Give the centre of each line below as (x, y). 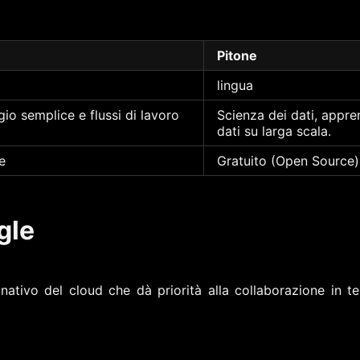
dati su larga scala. (274, 131)
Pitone (237, 55)
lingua (235, 85)
